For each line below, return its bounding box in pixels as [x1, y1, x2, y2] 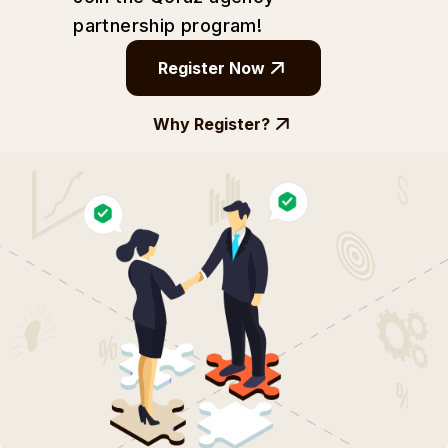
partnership [73, 15, 176, 36]
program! [181, 15, 263, 36]
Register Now [158, 58, 266, 78]
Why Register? [153, 114, 271, 134]
